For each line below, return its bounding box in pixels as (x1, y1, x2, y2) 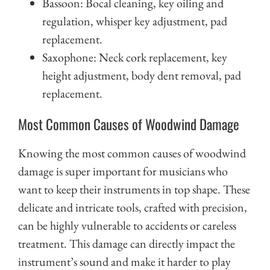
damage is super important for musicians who (18, 163, 228, 180)
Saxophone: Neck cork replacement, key (42, 49, 227, 66)
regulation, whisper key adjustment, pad (42, 13, 227, 30)
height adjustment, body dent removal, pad (42, 67, 241, 84)
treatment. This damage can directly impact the (18, 236, 235, 252)
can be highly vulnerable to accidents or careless (18, 218, 236, 234)
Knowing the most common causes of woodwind (18, 145, 246, 162)
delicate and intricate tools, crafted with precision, (18, 199, 247, 216)
